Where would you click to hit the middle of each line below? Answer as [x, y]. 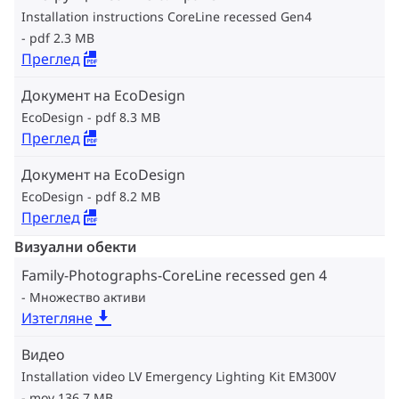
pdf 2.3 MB [62, 38]
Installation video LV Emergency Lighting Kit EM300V [179, 376]
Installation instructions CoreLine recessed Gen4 [167, 16]
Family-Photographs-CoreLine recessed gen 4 [174, 275]
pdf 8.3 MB [128, 117]
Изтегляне [57, 318]
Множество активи [88, 297]
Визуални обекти [75, 247]
